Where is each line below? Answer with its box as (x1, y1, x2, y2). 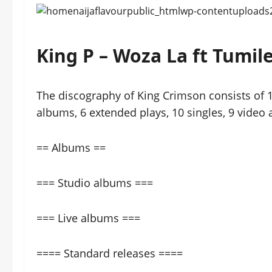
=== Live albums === (36, 211, 140, 226)
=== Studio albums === (36, 175, 153, 191)
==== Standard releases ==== (36, 246, 183, 261)
